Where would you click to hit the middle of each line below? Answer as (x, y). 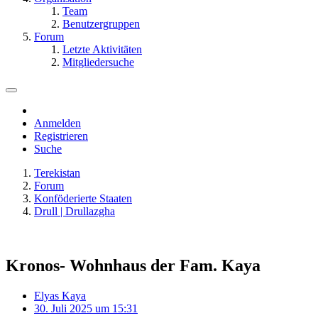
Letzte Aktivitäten (102, 49)
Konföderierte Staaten (83, 198)
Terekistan (57, 173)
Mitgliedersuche (98, 62)
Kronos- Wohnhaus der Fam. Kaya (133, 265)
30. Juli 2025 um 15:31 (86, 308)
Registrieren (61, 136)
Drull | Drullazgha (75, 211)
